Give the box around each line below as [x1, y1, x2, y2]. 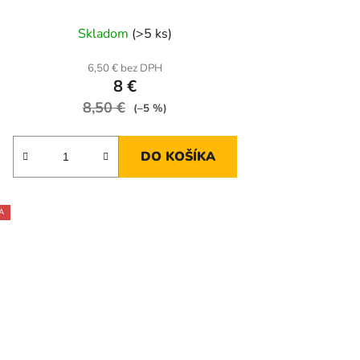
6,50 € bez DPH [87, 61, 162, 76]
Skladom [77, 25, 132, 43]
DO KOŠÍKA [140, 148, 215, 166]
